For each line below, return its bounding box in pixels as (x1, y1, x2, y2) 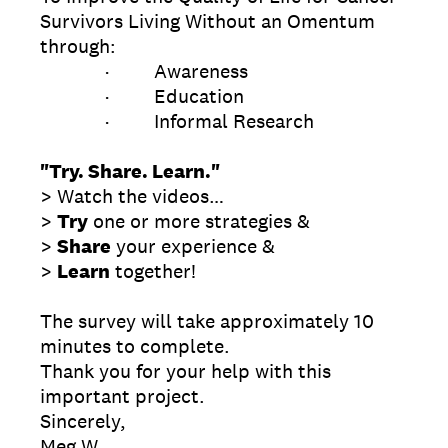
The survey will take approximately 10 (40, 308, 374, 334)
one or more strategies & (88, 208, 310, 234)
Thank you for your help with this (40, 358, 331, 384)
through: (40, 33, 116, 59)
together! (110, 258, 196, 284)
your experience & (111, 233, 275, 259)
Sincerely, (40, 408, 126, 434)
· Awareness (40, 58, 248, 84)
